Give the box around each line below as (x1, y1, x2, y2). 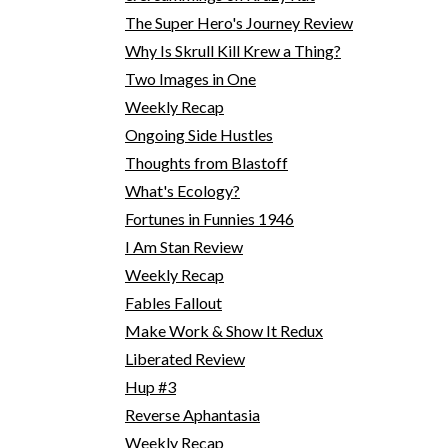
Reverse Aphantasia (124, 404, 260, 424)
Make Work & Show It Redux (124, 320, 323, 340)
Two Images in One (124, 68, 256, 88)
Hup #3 (124, 376, 176, 396)
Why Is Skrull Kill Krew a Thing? (124, 40, 341, 60)
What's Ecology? (124, 180, 240, 200)
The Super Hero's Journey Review (124, 12, 353, 32)
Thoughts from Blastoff (124, 152, 288, 172)
